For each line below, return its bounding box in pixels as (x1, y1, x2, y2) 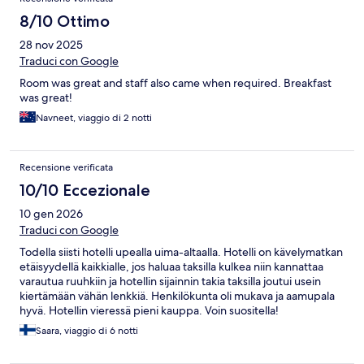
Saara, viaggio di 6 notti (36, 323, 138, 337)
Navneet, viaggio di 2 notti (36, 110, 152, 124)
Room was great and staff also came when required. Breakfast (19, 75, 331, 90)
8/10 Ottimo (19, 11, 110, 31)
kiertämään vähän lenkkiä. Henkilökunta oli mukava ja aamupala (19, 288, 335, 303)
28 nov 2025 (19, 37, 83, 52)
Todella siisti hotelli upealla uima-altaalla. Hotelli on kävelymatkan (19, 244, 343, 259)
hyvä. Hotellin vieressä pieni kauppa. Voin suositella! (19, 302, 279, 318)
